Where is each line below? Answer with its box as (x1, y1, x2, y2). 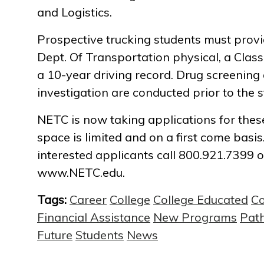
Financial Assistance (37, 210, 150, 225)
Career (70, 192, 107, 207)
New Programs (153, 210, 237, 225)
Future (37, 227, 72, 242)
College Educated (153, 192, 248, 207)
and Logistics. (37, 5, 112, 19)
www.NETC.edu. (37, 165, 125, 180)
